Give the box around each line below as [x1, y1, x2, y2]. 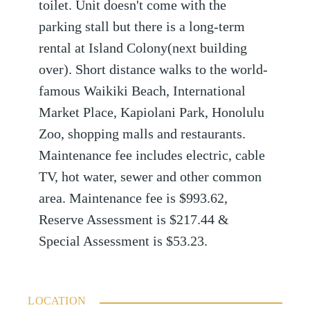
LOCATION [28, 295, 86, 307]
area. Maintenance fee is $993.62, [39, 191, 228, 206]
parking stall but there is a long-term [39, 19, 246, 35]
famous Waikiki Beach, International [39, 84, 246, 99]
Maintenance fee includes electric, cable [39, 148, 266, 163]
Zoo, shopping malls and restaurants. [39, 127, 246, 142]
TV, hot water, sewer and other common [39, 170, 262, 185]
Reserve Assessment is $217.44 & [39, 212, 230, 228]
